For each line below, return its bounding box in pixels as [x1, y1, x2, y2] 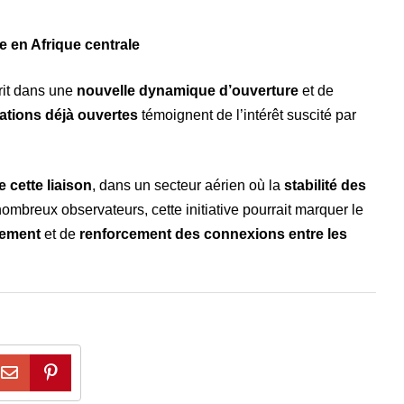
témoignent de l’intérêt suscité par [138, 106, 356, 123]
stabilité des [284, 177, 366, 193]
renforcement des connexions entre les [79, 225, 347, 242]
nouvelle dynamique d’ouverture [77, 82, 298, 98]
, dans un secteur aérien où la [92, 177, 284, 193]
